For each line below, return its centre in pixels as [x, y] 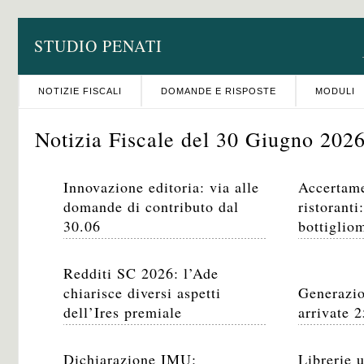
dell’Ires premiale [123, 312]
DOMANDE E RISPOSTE [219, 91]
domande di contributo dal [151, 206]
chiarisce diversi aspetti [142, 292]
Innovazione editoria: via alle [161, 187]
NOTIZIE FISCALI [80, 91]
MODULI [335, 91]
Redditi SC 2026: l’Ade [141, 273]
